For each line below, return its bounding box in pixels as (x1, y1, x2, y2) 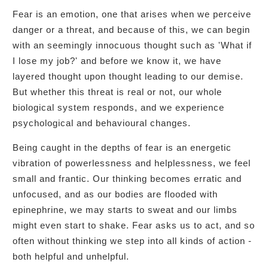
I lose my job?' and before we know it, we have (13, 55, 221, 66)
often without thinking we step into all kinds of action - (13, 235, 252, 246)
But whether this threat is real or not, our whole (13, 86, 222, 97)
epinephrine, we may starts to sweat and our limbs (13, 204, 237, 215)
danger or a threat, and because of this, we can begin (13, 24, 250, 35)
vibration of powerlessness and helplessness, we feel (13, 157, 251, 168)
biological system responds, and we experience (13, 102, 224, 112)
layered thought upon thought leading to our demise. (13, 71, 243, 81)
